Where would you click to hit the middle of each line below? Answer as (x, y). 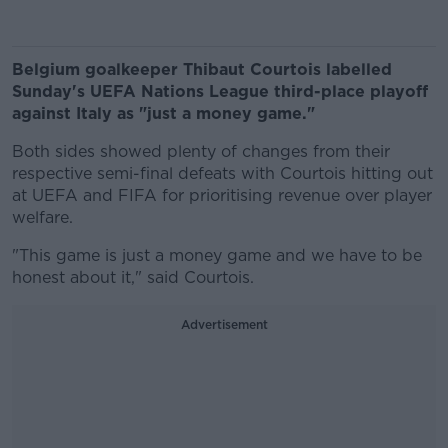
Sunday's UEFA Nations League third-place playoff (220, 91)
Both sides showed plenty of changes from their (201, 151)
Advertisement (224, 324)
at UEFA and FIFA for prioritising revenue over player (222, 195)
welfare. (42, 217)
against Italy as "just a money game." (163, 113)
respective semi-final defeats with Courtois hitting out (222, 173)
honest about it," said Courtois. (133, 277)
